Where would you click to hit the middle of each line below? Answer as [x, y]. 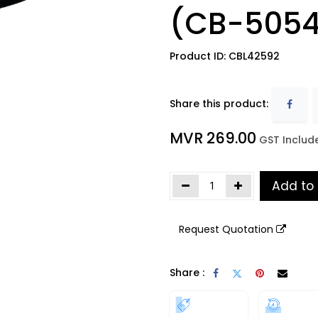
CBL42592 [254, 56]
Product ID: [199, 56]
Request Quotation [226, 230]
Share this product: [219, 103]
